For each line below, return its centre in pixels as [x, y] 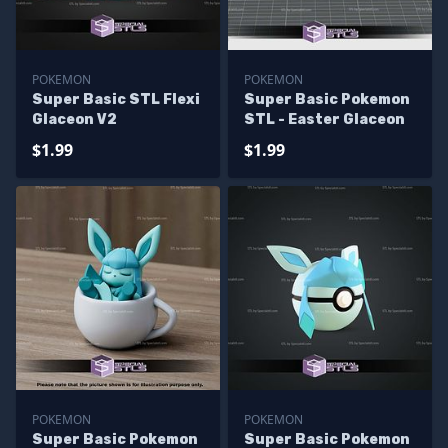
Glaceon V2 [74, 119]
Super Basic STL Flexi [116, 99]
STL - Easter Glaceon [324, 119]
